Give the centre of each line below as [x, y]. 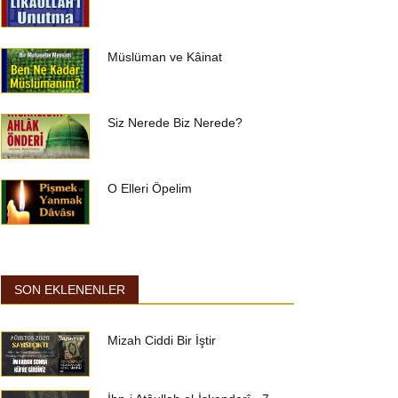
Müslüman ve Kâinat [165, 57]
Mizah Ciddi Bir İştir [162, 340]
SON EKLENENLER [70, 290]
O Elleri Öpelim [150, 188]
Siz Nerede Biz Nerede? [175, 123]
